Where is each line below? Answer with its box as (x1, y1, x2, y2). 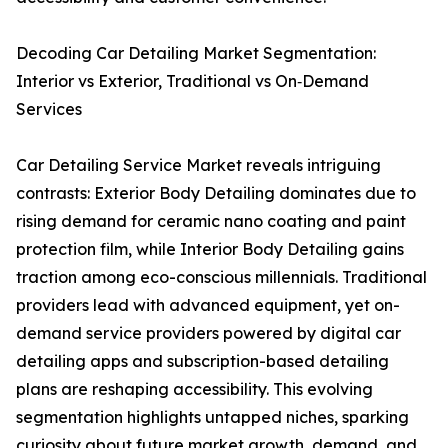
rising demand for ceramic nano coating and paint (16, 211, 406, 232)
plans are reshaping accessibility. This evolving (16, 379, 373, 400)
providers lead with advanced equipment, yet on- (16, 295, 400, 316)
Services (16, 99, 82, 120)
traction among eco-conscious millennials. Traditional (16, 267, 427, 288)
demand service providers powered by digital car (16, 323, 401, 344)
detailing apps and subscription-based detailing (16, 351, 389, 372)
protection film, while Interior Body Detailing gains (16, 239, 404, 260)
